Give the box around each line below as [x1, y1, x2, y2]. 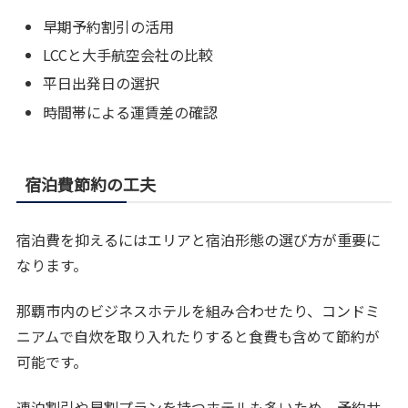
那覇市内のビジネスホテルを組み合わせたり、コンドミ [16, 299, 381, 321]
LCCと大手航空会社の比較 [43, 44, 214, 66]
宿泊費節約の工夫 [25, 171, 157, 196]
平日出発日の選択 [43, 72, 160, 95]
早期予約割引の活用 [43, 15, 175, 37]
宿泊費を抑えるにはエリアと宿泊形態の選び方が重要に [16, 228, 382, 250]
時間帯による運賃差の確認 [43, 100, 219, 123]
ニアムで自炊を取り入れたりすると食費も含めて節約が [16, 324, 381, 347]
